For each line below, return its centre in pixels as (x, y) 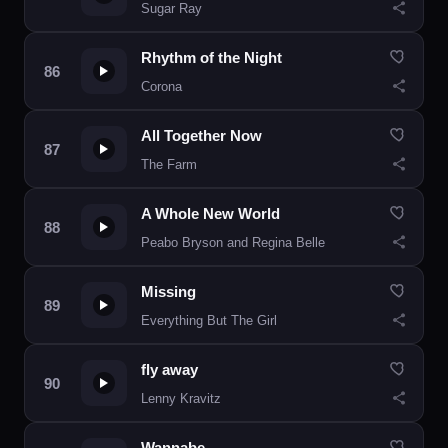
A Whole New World (210, 213)
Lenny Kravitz (181, 398)
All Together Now (201, 135)
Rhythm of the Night (211, 57)
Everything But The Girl (209, 320)
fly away (169, 369)
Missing (168, 291)
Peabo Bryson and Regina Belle (233, 242)
